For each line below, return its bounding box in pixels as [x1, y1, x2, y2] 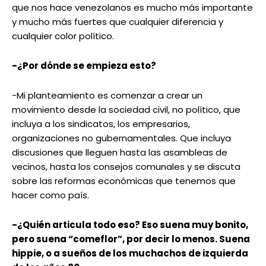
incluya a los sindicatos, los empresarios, [12, 118, 190, 131]
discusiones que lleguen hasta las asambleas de [12, 146, 227, 159]
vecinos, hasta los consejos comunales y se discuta [12, 160, 240, 173]
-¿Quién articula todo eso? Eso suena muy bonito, [12, 218, 248, 232]
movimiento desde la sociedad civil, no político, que [12, 103, 240, 116]
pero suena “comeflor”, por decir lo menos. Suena [12, 233, 250, 246]
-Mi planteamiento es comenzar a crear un [12, 89, 202, 102]
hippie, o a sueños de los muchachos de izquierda [12, 247, 248, 260]
